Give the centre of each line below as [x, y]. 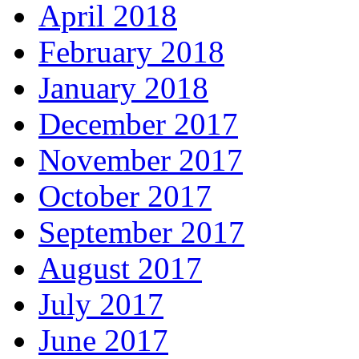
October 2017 [125, 196]
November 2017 [141, 160]
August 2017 [120, 268]
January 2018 [123, 88]
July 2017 [101, 305]
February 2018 [131, 52]
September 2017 [141, 232]
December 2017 [138, 124]
